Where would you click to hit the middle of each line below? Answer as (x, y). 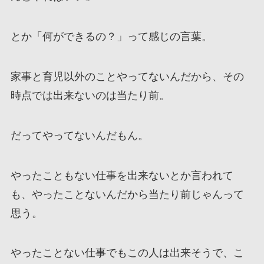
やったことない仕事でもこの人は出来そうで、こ (127, 253)
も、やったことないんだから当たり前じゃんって (127, 194)
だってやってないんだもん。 (79, 135)
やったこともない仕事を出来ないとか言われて (122, 175)
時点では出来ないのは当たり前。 (90, 95)
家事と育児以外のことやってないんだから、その (127, 76)
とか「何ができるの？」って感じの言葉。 (111, 37)
